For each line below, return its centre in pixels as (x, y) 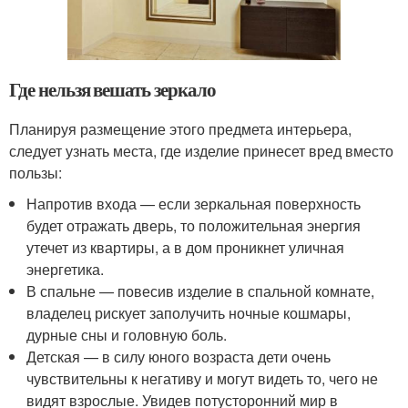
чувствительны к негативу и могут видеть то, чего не (203, 379)
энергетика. (66, 270)
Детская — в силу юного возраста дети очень (179, 357)
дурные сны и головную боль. (127, 335)
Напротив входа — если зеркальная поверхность (194, 204)
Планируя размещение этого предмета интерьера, (180, 129)
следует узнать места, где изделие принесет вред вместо (201, 151)
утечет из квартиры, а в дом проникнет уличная (186, 248)
